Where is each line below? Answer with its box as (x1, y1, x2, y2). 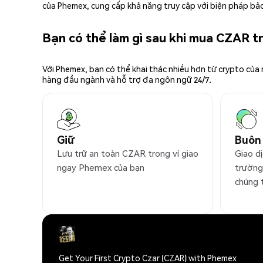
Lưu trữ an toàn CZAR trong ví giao (57, 147, 198, 160)
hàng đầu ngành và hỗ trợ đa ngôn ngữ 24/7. (42, 74, 211, 85)
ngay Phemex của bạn (57, 161, 144, 174)
